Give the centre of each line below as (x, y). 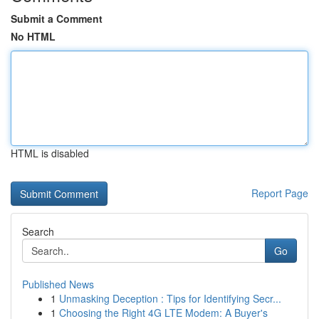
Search (38, 231)
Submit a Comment (57, 19)
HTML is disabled (50, 153)
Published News (58, 284)
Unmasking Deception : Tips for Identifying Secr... (170, 298)
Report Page (280, 193)
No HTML (33, 36)
